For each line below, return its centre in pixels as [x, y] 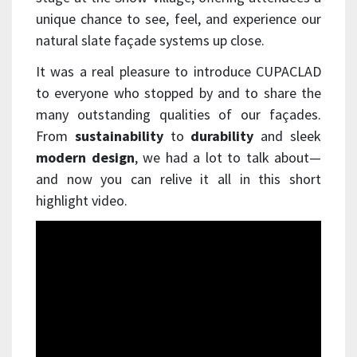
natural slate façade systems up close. [150, 40]
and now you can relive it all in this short [178, 178]
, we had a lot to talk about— [228, 157]
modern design [85, 157]
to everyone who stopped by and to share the [178, 92]
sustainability [119, 135]
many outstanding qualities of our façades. [178, 114]
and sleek [288, 135]
